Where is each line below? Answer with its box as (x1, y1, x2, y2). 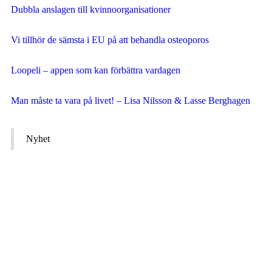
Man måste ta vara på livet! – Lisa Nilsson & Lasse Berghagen (11, 95, 250, 106)
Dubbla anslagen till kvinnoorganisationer (11, 4, 171, 15)
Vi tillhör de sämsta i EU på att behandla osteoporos (11, 34, 209, 45)
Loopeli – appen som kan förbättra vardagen (11, 64, 180, 75)
